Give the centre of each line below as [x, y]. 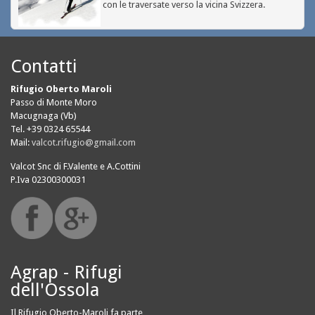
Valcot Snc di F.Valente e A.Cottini [76, 167]
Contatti [44, 66]
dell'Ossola [55, 290]
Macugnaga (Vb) [44, 116]
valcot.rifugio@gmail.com [84, 143]
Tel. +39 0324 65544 [50, 129]
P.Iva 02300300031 [48, 180]
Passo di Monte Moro [54, 103]
